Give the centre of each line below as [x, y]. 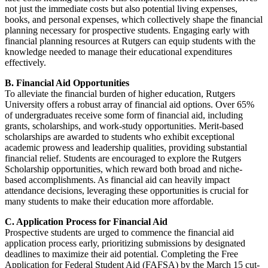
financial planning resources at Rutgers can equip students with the [130, 41]
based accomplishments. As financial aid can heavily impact [117, 180]
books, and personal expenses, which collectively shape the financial [134, 20]
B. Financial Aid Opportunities [67, 83]
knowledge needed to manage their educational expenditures [118, 52]
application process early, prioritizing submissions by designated [125, 243]
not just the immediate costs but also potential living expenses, [121, 9]
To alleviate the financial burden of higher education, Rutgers [120, 94]
